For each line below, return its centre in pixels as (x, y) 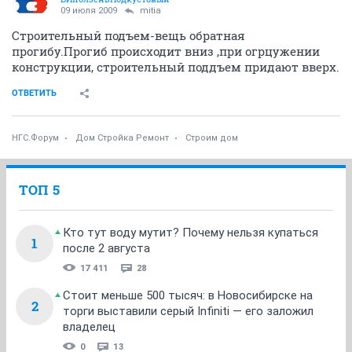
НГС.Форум (35, 137)
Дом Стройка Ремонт (122, 137)
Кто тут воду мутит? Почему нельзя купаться (191, 232)
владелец (89, 326)
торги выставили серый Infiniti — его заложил (188, 311)
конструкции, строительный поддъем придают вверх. (176, 66)
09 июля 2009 (89, 10)
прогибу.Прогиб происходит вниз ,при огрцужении (166, 51)
